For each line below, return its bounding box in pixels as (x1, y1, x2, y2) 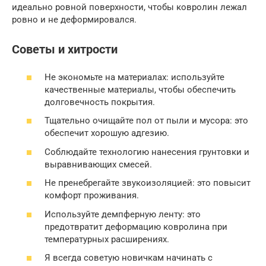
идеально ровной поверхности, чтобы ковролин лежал (12, 2, 247, 13)
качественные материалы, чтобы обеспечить (45, 84, 236, 95)
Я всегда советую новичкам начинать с (45, 252, 213, 264)
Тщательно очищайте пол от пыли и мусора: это (45, 115, 248, 126)
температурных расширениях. (45, 233, 169, 245)
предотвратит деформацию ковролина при (45, 221, 227, 232)
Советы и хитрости (12, 43, 118, 57)
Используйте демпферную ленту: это (45, 208, 201, 220)
